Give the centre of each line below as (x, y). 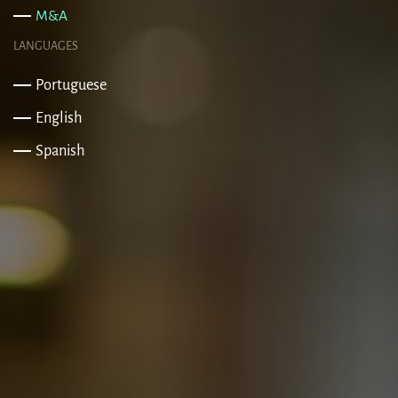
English (59, 117)
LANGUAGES (46, 45)
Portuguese (71, 84)
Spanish (60, 150)
